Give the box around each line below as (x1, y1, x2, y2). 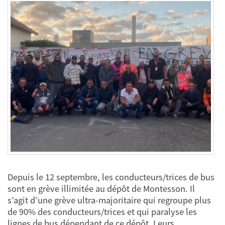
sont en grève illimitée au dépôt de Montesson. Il (8, 183, 195, 195)
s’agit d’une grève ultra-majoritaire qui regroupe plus (8, 194, 211, 206)
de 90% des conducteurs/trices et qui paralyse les (8, 206, 197, 218)
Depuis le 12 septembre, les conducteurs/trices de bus (8, 171, 214, 183)
